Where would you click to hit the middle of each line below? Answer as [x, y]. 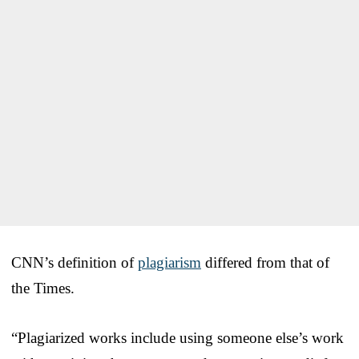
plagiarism [169, 262]
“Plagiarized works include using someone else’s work [177, 337]
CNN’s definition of [75, 262]
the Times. [43, 288]
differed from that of [265, 262]
